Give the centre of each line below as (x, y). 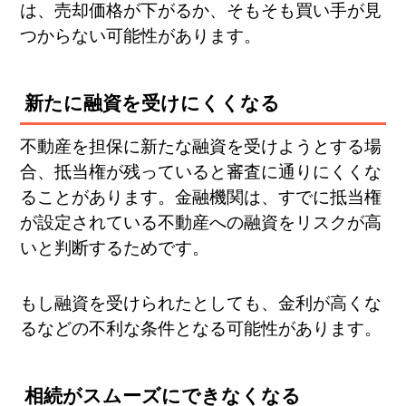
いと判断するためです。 (115, 248)
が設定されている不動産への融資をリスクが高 (201, 223)
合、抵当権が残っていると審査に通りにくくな (201, 172)
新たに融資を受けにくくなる (153, 104)
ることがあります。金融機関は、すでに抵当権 (201, 198)
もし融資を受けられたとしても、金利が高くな (201, 303)
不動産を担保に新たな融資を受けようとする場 (201, 147)
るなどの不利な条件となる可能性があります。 (201, 328)
